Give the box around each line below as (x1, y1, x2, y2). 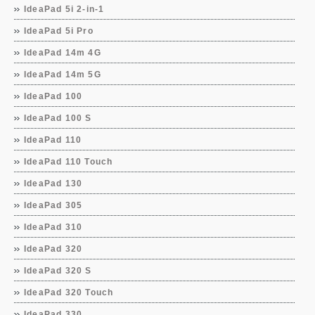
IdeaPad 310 (24, 222, 83, 232)
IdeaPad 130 (24, 179, 83, 188)
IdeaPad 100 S (24, 113, 92, 123)
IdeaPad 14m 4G (24, 48, 101, 58)
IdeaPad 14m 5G (24, 70, 101, 79)
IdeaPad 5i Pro (24, 26, 94, 36)
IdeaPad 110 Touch (24, 157, 113, 167)
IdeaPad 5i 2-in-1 (24, 4, 105, 14)
